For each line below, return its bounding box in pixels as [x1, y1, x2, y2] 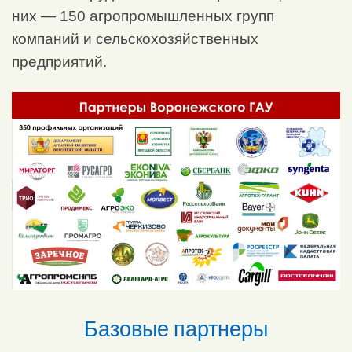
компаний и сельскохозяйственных [12, 31, 258, 48]
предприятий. [12, 53, 107, 71]
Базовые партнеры [84, 316, 268, 343]
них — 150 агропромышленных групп [12, 8, 274, 25]
